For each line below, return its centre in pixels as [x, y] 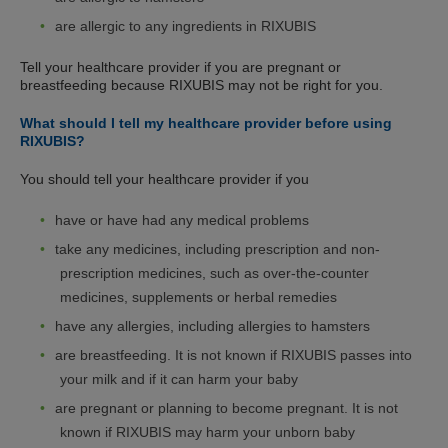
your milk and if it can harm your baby [179, 379]
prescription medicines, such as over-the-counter [214, 273]
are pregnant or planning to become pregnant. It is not [226, 408]
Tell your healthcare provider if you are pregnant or [180, 67]
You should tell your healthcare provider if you [164, 179]
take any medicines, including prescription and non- [217, 249]
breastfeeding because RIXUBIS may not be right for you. [201, 85]
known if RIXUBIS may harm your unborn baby [207, 432]
